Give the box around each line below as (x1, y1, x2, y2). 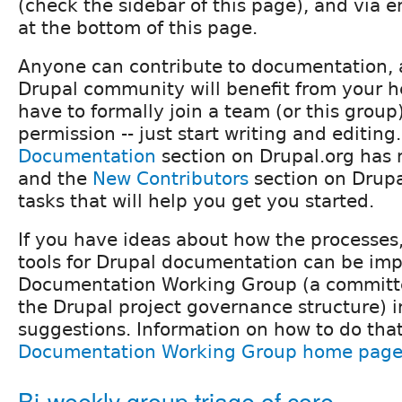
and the (18, 167, 92, 189)
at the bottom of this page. (18, 16, 258, 39)
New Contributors (92, 167, 249, 189)
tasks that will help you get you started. (18, 189, 374, 212)
